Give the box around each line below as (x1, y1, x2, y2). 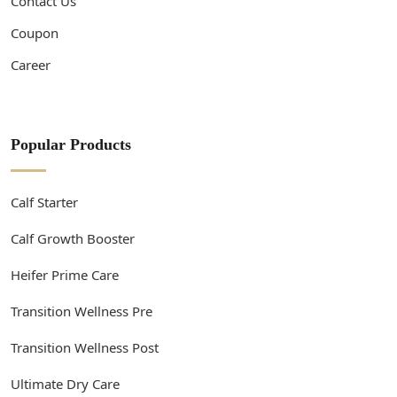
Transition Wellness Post (11, 338, 159, 356)
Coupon (11, 23, 58, 42)
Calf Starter (11, 192, 78, 211)
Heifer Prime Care (11, 265, 119, 284)
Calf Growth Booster (11, 229, 135, 247)
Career (11, 55, 51, 74)
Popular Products (11, 135, 131, 153)
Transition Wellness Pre (11, 301, 152, 320)
